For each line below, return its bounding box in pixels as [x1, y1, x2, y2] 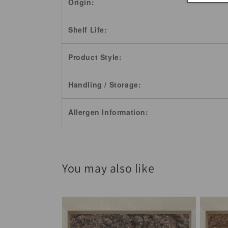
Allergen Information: [68, 106, 149, 117]
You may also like [62, 159, 155, 176]
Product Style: [68, 51, 122, 62]
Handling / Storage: [68, 79, 141, 90]
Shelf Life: [68, 24, 107, 35]
